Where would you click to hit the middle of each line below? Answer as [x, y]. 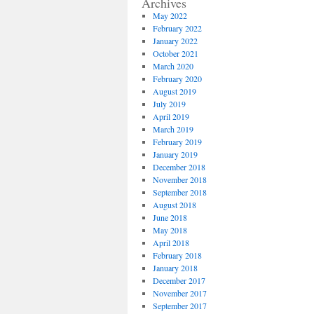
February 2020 [177, 78]
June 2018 [170, 217]
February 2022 [177, 28]
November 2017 [179, 293]
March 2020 [173, 66]
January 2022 [175, 41]
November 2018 [179, 179]
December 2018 [179, 167]
